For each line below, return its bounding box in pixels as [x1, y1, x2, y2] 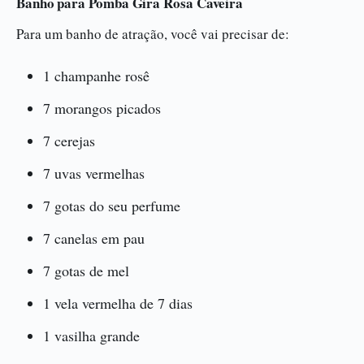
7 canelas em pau [43, 228, 145, 248]
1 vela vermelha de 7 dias [43, 293, 193, 313]
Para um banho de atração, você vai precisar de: [16, 24, 289, 43]
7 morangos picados [43, 98, 161, 118]
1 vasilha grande [43, 326, 140, 345]
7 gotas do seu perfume [43, 196, 180, 215]
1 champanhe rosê [43, 66, 149, 85]
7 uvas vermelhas [43, 163, 145, 183]
